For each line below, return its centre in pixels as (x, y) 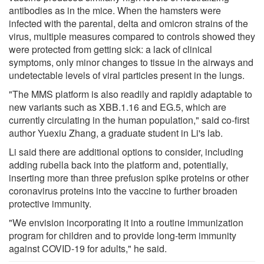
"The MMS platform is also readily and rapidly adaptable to (131, 94)
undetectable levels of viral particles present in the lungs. (127, 75)
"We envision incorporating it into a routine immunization (126, 222)
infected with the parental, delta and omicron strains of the (128, 23)
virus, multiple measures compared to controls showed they (132, 36)
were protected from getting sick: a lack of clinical (110, 49)
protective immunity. (50, 203)
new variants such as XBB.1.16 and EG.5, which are (118, 107)
